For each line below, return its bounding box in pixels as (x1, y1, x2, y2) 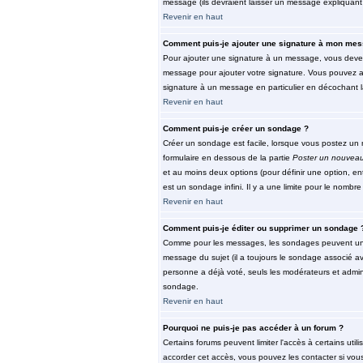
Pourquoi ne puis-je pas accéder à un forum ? (162, 323, 344, 332)
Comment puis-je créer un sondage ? (162, 124, 309, 133)
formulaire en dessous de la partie (162, 153, 293, 162)
